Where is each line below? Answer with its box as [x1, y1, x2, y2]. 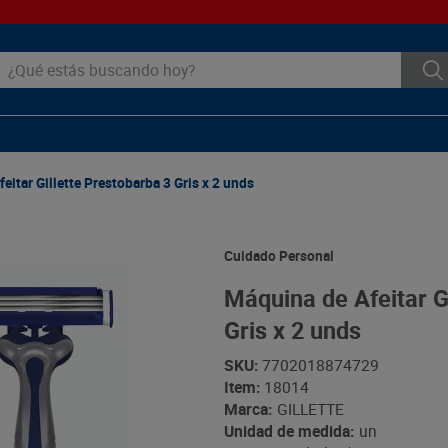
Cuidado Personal [223, 246, 334, 265]
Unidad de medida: [223, 420, 354, 443]
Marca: [223, 398, 272, 421]
